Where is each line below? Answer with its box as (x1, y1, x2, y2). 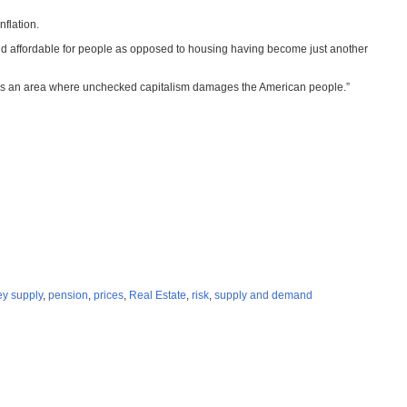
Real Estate (129, 289, 186, 303)
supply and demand (214, 289, 313, 303)
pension (48, 289, 88, 303)
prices (94, 289, 124, 303)
